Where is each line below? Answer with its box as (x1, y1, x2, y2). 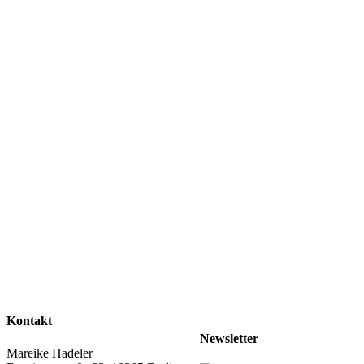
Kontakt (6, 314, 52, 328)
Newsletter (200, 331, 258, 345)
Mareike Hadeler (6, 345, 93, 360)
